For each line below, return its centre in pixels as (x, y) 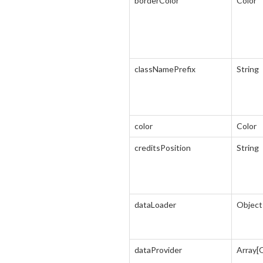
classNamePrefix (165, 69)
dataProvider (158, 250)
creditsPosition (163, 148)
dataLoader (155, 205)
